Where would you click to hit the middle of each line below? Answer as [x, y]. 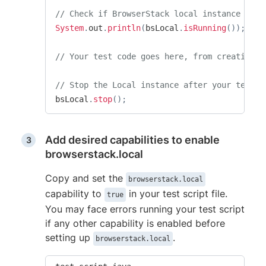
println [124, 28]
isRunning [205, 28]
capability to [75, 193]
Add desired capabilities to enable [132, 140]
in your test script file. [177, 193]
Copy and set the [85, 178]
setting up [69, 237]
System [69, 28]
